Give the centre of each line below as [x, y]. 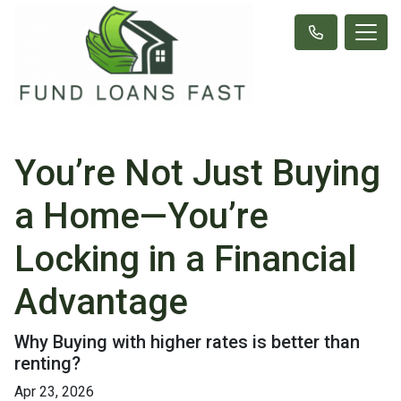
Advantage [101, 302]
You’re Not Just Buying [197, 173]
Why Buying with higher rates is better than [187, 341]
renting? [47, 363]
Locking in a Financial [185, 259]
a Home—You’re [141, 216]
